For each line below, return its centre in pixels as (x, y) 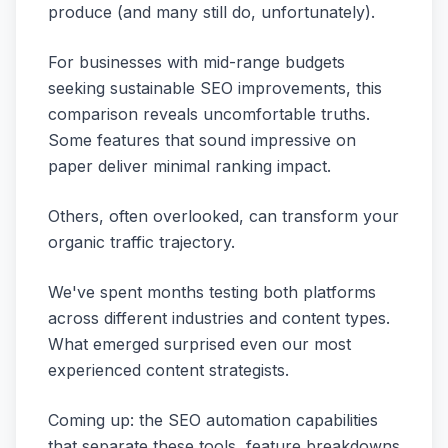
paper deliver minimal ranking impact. (189, 166)
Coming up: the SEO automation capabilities (213, 420)
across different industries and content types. (219, 318)
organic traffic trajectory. (141, 242)
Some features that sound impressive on (202, 140)
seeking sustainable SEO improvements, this (215, 88)
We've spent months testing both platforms (212, 292)
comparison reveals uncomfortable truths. (209, 114)
